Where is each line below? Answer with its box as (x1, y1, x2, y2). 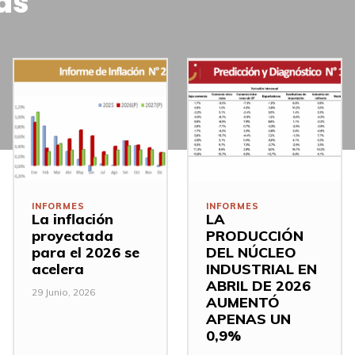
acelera (32, 259, 84, 278)
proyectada (32, 226, 113, 245)
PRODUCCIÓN (206, 226, 303, 245)
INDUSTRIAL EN (206, 259, 317, 278)
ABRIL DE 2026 (206, 276, 311, 295)
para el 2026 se (32, 242, 139, 261)
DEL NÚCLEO (206, 242, 296, 261)
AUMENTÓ (206, 292, 280, 311)
